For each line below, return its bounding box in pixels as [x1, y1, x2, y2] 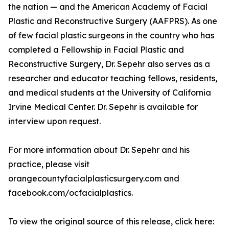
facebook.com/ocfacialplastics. [8, 188, 133, 198]
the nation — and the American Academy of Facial [8, 2, 208, 12]
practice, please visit [8, 159, 89, 170]
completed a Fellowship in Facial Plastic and [8, 44, 184, 55]
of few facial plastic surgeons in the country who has [8, 30, 214, 41]
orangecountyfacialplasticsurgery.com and [8, 173, 179, 184]
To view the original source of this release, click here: [8, 216, 214, 227]
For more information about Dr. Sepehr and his [8, 145, 190, 155]
